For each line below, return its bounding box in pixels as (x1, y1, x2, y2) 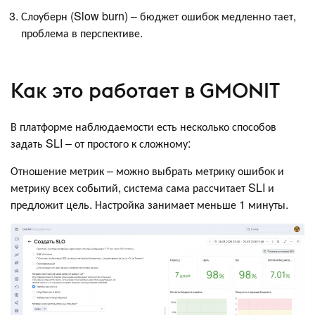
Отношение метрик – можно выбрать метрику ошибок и (11, 162, 284, 179)
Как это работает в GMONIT (11, 77, 280, 103)
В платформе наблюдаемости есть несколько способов (11, 118, 276, 135)
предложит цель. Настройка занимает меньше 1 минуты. (11, 196, 288, 213)
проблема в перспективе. (21, 25, 143, 41)
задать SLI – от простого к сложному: (11, 135, 191, 152)
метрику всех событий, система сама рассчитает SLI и (11, 179, 274, 196)
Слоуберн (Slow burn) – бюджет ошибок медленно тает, (21, 8, 296, 25)
